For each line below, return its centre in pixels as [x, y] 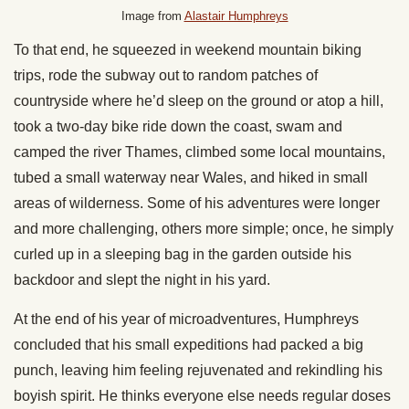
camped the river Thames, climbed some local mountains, [199, 152]
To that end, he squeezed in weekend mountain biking [188, 50]
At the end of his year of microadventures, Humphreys [186, 320]
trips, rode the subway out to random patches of [166, 76]
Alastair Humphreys [236, 16]
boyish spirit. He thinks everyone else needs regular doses [202, 396]
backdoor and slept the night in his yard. [142, 280]
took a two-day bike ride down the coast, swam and [178, 127]
